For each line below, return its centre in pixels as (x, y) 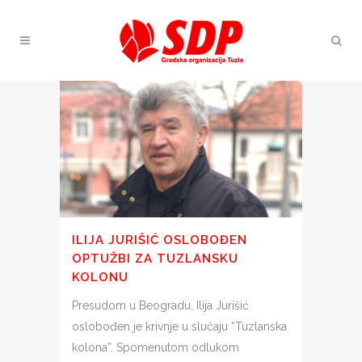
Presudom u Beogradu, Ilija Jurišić (160, 305)
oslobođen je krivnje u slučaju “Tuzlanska (179, 326)
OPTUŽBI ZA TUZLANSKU (155, 258)
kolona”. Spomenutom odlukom (156, 347)
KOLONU (100, 277)
